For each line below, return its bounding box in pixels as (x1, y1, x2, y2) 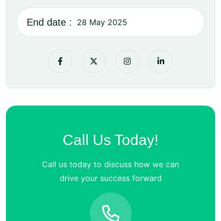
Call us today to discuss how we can (42, 159, 179, 169)
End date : (27, 17, 72, 28)
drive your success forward (59, 173, 162, 183)
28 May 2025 (77, 17, 127, 27)
